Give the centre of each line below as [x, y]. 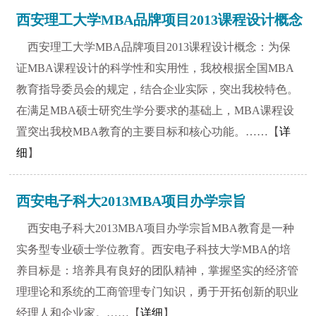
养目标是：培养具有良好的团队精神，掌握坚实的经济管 [158, 271]
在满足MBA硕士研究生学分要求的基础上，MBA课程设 [156, 110]
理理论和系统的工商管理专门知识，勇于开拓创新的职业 [158, 292]
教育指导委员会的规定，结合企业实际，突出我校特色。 [158, 89]
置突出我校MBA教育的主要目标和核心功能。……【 [148, 132]
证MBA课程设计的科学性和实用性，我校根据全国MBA [156, 68]
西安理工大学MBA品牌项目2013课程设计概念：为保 [159, 47]
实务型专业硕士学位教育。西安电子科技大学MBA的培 [154, 249]
